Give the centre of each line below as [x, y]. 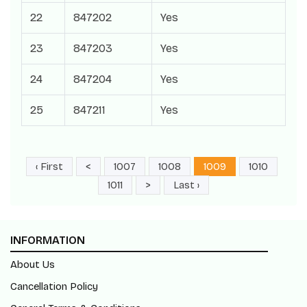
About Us [33, 265]
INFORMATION [48, 240]
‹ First [49, 167]
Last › [186, 185]
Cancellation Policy [54, 286]
